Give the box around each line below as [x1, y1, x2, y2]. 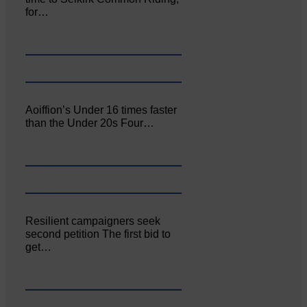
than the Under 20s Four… [25, 117, 155, 129]
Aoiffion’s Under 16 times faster [25, 104, 177, 116]
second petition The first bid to [25, 228, 171, 240]
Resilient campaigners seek [25, 214, 161, 227]
